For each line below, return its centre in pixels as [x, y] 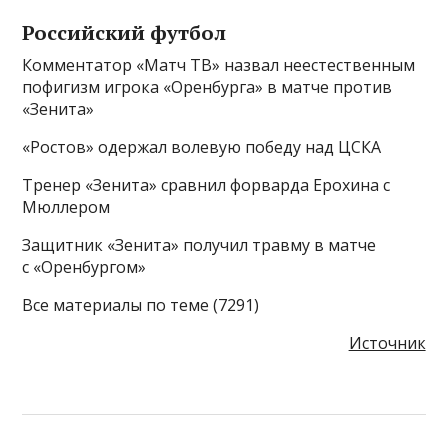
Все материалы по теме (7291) [141, 304]
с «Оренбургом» [84, 266]
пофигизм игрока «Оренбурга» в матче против [207, 86]
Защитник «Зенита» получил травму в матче [199, 244]
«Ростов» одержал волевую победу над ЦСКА [202, 146]
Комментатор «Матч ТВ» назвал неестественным [219, 64]
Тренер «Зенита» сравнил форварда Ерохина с [206, 184]
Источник [387, 342]
